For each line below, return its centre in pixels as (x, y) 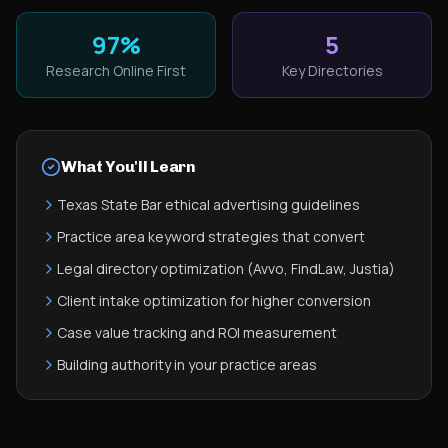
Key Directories (332, 70)
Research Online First (116, 70)
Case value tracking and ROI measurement (197, 332)
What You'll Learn (128, 166)
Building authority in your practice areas (187, 364)
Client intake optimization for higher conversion (214, 300)
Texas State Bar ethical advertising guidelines (208, 204)
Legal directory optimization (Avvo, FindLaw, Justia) (226, 268)
